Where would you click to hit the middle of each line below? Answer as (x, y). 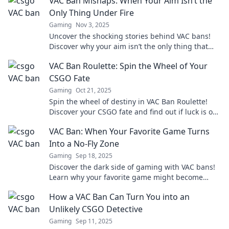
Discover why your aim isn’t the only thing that (129, 46)
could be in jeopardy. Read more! (106, 56)
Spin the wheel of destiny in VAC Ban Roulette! (128, 101)
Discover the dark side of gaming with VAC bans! (132, 167)
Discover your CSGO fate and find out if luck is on (133, 112)
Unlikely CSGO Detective (96, 209)
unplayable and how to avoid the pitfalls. (119, 187)
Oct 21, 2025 (94, 90)
